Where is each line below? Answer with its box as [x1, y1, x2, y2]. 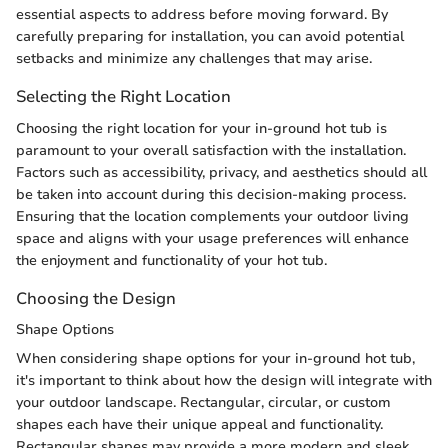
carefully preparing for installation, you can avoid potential [16, 27, 404, 47]
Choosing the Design [16, 286, 176, 310]
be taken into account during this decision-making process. [16, 184, 406, 204]
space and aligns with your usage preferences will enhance [16, 228, 409, 248]
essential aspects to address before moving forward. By [16, 5, 388, 25]
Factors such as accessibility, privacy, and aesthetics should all [16, 162, 427, 182]
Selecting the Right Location [16, 85, 231, 109]
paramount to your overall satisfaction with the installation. [16, 140, 406, 160]
